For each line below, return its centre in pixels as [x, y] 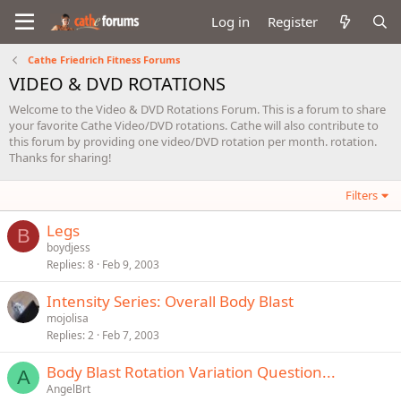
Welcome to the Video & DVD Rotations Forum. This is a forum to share [197, 109]
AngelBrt [68, 389]
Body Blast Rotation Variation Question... [191, 372]
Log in [231, 21]
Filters [362, 195]
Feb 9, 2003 [131, 264]
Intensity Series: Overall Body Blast [170, 301]
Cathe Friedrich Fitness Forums [103, 60]
